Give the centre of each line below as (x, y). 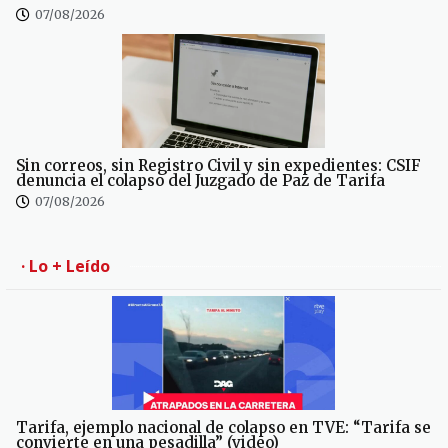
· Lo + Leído (65, 266)
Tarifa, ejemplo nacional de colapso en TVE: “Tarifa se (223, 428)
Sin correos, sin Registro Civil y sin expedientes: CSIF (218, 166)
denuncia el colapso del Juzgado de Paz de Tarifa (200, 181)
